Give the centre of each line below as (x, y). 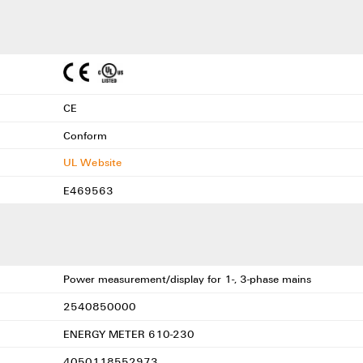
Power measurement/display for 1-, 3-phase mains (188, 279)
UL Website (92, 162)
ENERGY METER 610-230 (130, 333)
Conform (86, 136)
